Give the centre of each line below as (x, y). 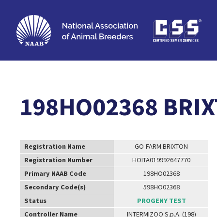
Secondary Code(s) (55, 187)
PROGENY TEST (161, 200)
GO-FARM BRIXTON (162, 146)
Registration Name (54, 146)
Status (35, 200)
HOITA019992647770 (162, 160)
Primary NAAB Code (55, 173)
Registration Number (58, 160)
